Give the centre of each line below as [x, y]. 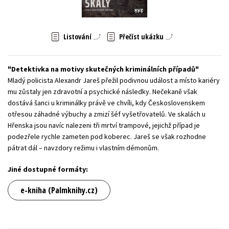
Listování [77, 36]
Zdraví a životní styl [182, 14]
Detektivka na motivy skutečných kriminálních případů [103, 69]
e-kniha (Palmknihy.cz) [59, 190]
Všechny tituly [114, 38]
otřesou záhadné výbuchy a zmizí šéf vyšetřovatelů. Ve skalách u [107, 114]
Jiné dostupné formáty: [48, 169]
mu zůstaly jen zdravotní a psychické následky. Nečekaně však [102, 92]
